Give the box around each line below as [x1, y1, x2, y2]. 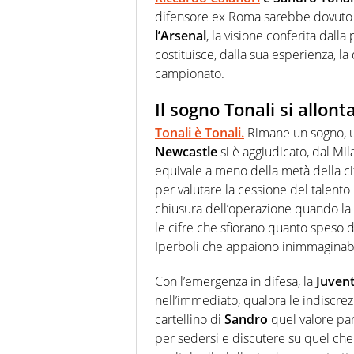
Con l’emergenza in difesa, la [155, 273, 316, 291]
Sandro [224, 311, 268, 329]
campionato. [155, 64, 224, 82]
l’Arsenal [155, 26, 206, 44]
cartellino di [155, 311, 224, 329]
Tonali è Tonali [155, 124, 241, 142]
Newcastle [155, 143, 217, 161]
